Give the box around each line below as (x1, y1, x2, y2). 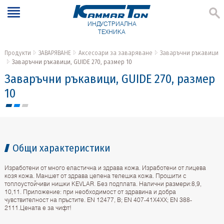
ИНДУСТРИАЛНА (87, 20, 136, 28)
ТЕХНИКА (98, 28, 126, 36)
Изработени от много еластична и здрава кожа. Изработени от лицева (4, 164, 206, 172)
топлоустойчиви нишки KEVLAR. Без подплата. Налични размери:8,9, (4, 180, 201, 188)
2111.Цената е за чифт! (4, 204, 71, 212)
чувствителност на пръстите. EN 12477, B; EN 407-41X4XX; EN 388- (4, 196, 192, 204)
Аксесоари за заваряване (78, 49, 152, 57)
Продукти (4, 49, 31, 57)
